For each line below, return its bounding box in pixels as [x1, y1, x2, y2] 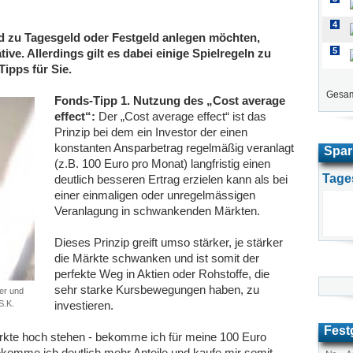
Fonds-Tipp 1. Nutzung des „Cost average [54, 94, 285, 107]
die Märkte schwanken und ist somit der [54, 251, 259, 265]
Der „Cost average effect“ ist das [95, 110, 266, 123]
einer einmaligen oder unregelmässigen [54, 188, 255, 202]
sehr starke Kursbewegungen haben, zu [54, 283, 259, 296]
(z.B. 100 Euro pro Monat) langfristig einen [54, 157, 270, 170]
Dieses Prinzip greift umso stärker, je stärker [54, 236, 283, 249]
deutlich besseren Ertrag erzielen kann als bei [54, 173, 288, 186]
